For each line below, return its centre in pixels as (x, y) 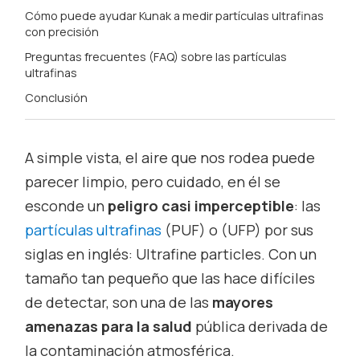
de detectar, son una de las (119, 302)
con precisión (62, 31)
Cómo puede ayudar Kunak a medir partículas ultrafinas (175, 15)
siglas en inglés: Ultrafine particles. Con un (171, 254)
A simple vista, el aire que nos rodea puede (170, 157)
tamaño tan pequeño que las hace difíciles (170, 278)
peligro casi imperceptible (201, 205)
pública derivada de (260, 326)
